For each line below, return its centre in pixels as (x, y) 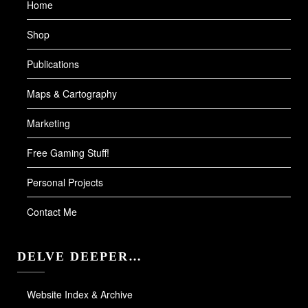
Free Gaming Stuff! (68, 153)
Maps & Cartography (72, 94)
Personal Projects (65, 183)
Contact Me (52, 212)
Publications (53, 64)
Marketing (48, 123)
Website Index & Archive (80, 295)
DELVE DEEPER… (80, 257)
